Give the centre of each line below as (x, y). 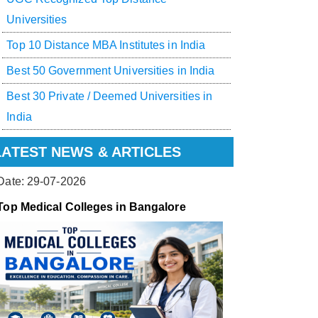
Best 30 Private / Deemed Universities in (110, 97)
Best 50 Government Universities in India (111, 71)
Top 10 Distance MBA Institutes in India (106, 45)
